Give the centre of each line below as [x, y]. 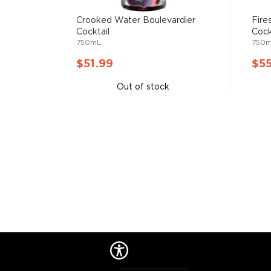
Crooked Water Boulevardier [136, 21]
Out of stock [143, 87]
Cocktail [93, 32]
